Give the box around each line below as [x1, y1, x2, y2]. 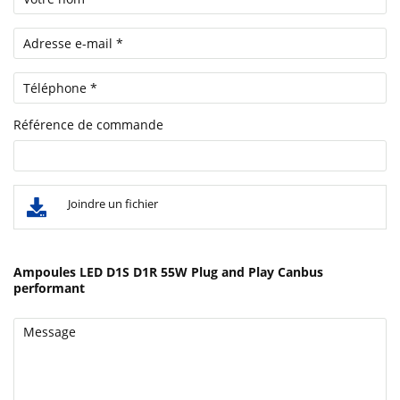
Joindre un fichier [68, 196, 158, 212]
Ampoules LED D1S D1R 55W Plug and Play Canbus [13, 263, 323, 280]
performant [13, 279, 85, 296]
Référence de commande [13, 116, 163, 133]
